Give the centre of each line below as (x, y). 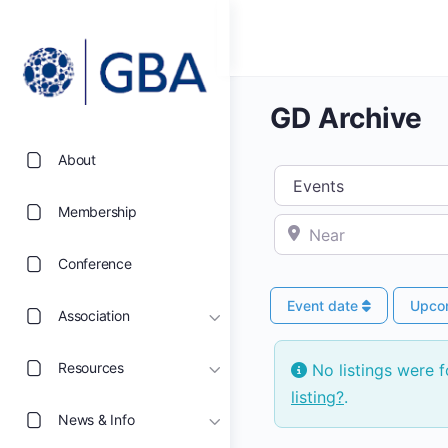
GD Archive (346, 118)
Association (94, 316)
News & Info (96, 420)
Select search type (347, 177)
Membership (97, 212)
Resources (91, 368)
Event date (324, 305)
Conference (95, 264)
